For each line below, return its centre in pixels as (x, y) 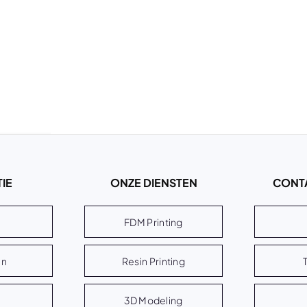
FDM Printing (153, 222)
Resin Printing (153, 261)
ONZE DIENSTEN (153, 183)
